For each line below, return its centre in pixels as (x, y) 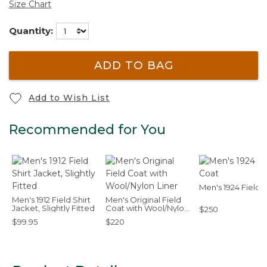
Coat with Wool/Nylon (147, 208)
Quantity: (31, 30)
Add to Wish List (69, 97)
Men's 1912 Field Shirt (51, 200)
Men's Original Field (143, 200)
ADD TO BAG (133, 66)
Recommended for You (87, 130)
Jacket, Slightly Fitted (53, 208)
